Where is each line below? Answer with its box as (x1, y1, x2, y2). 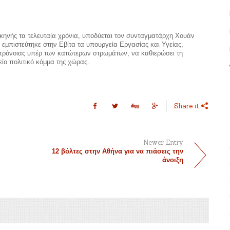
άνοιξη (162, 156, 184, 164)
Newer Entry (143, 138, 184, 147)
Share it (174, 101, 202, 110)
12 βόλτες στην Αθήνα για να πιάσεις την (52, 147, 184, 156)
